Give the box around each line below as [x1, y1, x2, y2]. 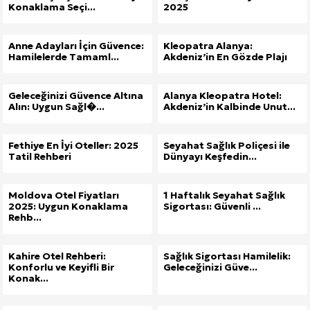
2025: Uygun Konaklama [8, 199, 128, 212]
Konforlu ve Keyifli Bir [8, 260, 114, 273]
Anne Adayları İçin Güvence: [8, 39, 144, 52]
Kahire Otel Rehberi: [8, 249, 106, 262]
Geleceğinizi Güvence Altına [8, 89, 143, 102]
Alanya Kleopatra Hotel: [163, 89, 282, 102]
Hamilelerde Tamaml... [8, 50, 119, 63]
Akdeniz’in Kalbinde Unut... [163, 100, 295, 113]
